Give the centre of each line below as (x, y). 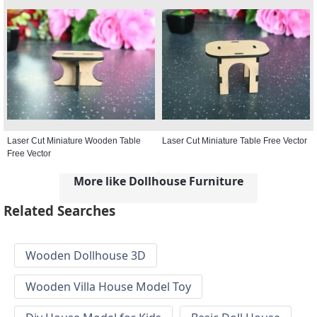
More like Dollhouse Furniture (158, 181)
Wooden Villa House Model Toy (108, 287)
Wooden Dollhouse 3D (86, 256)
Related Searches (59, 211)
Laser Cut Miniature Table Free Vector (235, 140)
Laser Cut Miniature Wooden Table (74, 140)
